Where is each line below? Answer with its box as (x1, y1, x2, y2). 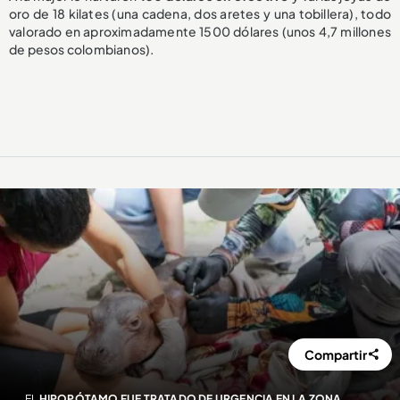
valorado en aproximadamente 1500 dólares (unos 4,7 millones (9, 23, 391, 40)
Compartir (304, 346, 368, 363)
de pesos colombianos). (9, 41, 154, 58)
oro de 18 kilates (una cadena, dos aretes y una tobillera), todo (9, 5, 391, 22)
